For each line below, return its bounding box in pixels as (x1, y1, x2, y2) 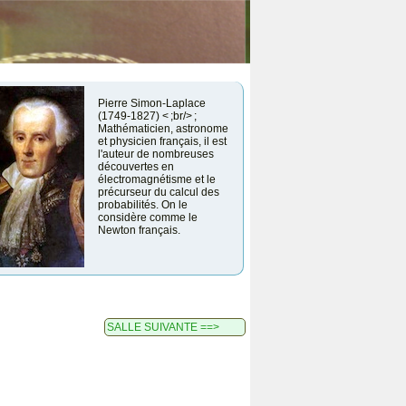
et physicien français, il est (98, 135, 227, 149)
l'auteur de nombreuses (98, 148, 214, 161)
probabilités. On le (98, 198, 188, 212)
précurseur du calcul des (98, 186, 219, 199)
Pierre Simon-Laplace (98, 97, 206, 111)
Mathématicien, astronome (98, 122, 228, 136)
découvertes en (98, 160, 174, 174)
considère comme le (98, 211, 198, 225)
